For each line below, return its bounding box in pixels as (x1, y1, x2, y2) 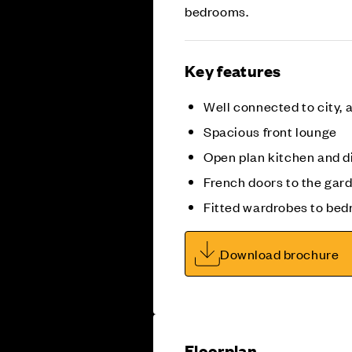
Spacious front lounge (203, 122, 337, 140)
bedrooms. (185, 2, 249, 20)
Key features (185, 59, 281, 81)
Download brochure (220, 244, 339, 262)
